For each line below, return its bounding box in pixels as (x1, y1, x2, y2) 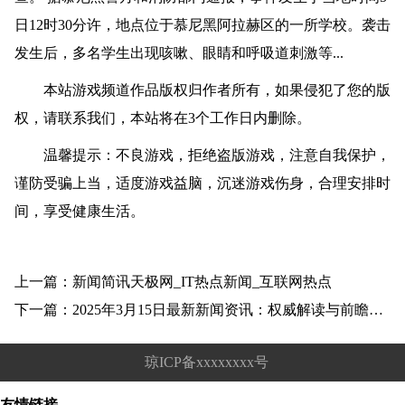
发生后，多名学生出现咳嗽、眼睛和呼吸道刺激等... (14, 45, 344, 61)
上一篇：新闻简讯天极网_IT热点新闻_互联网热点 (14, 274, 332, 290)
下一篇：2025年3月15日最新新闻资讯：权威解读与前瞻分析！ (368, 302, 383, 318)
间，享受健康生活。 (14, 203, 145, 220)
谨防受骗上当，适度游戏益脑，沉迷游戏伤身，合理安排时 (14, 175, 391, 192)
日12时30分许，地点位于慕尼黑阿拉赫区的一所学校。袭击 (14, 17, 391, 33)
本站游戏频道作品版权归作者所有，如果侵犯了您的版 (14, 82, 391, 99)
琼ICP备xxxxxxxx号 (144, 354, 268, 371)
